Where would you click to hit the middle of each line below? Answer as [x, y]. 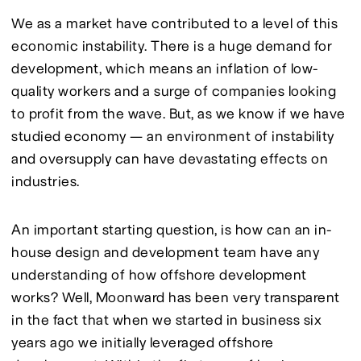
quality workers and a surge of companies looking [176, 91]
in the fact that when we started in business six [168, 320]
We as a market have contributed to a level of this [176, 23]
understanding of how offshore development [161, 274]
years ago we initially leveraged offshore [144, 342]
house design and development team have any [167, 252]
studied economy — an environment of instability [174, 136]
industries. [46, 181]
